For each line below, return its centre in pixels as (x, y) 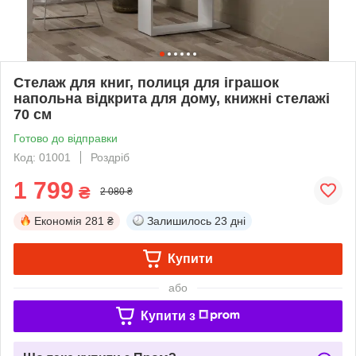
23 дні (230, 221)
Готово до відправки (66, 138)
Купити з (168, 315)
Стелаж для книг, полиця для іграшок (146, 82)
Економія (58, 221)
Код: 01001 (42, 157)
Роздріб (110, 157)
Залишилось (179, 221)
